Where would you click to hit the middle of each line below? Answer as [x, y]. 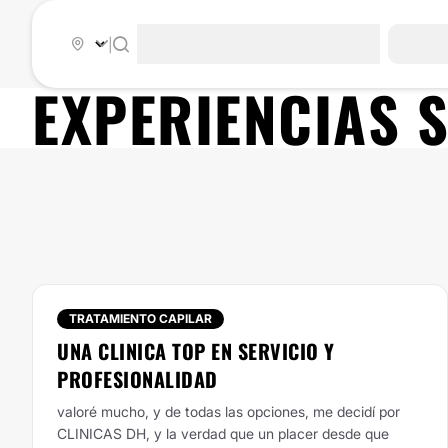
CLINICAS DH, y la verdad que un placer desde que [223, 433]
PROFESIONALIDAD [137, 379]
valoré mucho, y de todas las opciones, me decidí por [228, 411]
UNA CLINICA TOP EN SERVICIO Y [196, 351]
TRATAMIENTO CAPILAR [140, 318]
